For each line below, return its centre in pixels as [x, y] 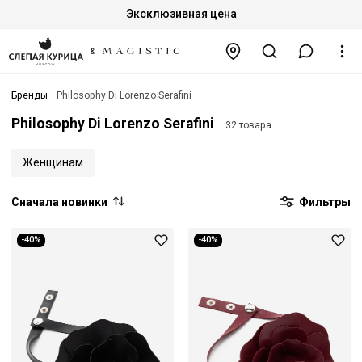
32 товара [248, 126]
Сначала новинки [59, 202]
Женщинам [53, 162]
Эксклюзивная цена [181, 14]
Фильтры [324, 202]
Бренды [29, 96]
